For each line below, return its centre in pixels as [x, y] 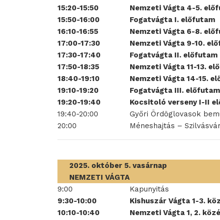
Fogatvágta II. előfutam [174, 55]
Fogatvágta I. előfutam [172, 20]
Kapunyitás [149, 189]
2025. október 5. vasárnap [118, 165]
